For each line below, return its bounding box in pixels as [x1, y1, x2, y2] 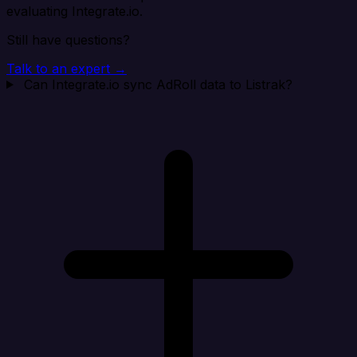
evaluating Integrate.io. [6, 2, 143, 19]
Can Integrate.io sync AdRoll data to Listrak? [23, 76, 292, 92]
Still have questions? [6, 31, 130, 48]
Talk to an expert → [6, 60, 127, 76]
